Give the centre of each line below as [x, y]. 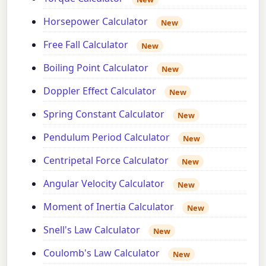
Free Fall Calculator [86, 45]
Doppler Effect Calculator [100, 91]
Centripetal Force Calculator [106, 161]
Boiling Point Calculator [96, 68]
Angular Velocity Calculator [104, 184]
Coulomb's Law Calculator [102, 253]
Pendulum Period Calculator [107, 137]
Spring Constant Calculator [104, 114]
